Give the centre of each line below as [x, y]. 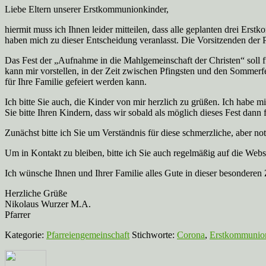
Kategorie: [26, 235]
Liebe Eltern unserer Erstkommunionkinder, [87, 9]
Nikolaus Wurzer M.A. [48, 204]
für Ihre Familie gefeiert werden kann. [77, 81]
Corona [191, 235]
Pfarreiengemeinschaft [88, 235]
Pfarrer [18, 214]
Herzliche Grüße [36, 193]
